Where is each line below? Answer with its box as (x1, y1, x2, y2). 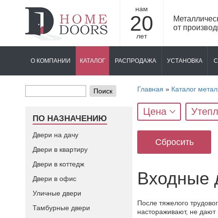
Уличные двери (33, 189, 81, 197)
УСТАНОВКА (167, 57, 202, 64)
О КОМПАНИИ (30, 57, 71, 64)
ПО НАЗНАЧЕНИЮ (33, 114, 107, 123)
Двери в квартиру (33, 145, 88, 153)
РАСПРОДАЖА (115, 57, 156, 64)
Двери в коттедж (33, 160, 84, 168)
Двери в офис (33, 175, 76, 182)
